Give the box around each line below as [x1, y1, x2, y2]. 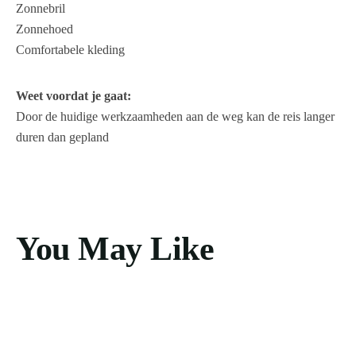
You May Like [16, 230, 214, 268]
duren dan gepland [16, 130, 109, 145]
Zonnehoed [16, 22, 73, 37]
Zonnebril [16, 2, 65, 16]
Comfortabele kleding [16, 43, 125, 57]
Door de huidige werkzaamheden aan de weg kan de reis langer [16, 110, 335, 124]
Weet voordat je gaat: [16, 89, 131, 103]
